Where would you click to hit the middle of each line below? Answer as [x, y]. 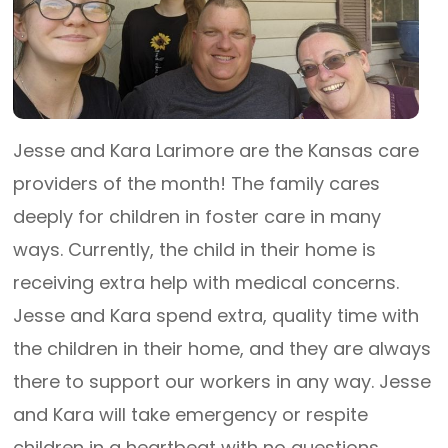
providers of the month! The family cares [197, 183]
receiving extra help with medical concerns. [206, 282]
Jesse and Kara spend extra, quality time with [216, 315]
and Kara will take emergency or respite [191, 414]
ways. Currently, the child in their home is [195, 249]
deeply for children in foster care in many [197, 216]
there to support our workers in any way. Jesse [222, 381]
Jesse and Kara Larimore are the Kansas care [216, 150]
